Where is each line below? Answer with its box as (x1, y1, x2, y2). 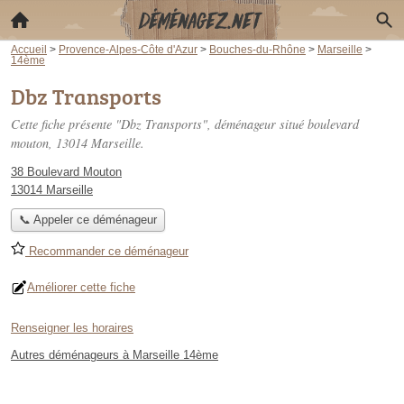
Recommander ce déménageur (25, 244, 188, 259)
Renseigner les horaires (11, 321, 133, 335)
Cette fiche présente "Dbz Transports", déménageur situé (11, 115, 308, 133)
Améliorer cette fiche (27, 280, 135, 295)
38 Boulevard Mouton (11, 165, 122, 179)
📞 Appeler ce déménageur (18, 213, 157, 227)
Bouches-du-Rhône (209, 43, 306, 55)
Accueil (11, 43, 47, 55)
